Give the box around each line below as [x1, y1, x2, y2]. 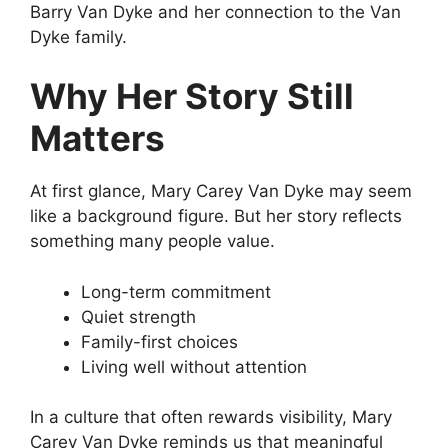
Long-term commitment [81, 281, 271, 302]
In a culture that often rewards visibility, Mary [30, 407, 392, 428]
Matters [30, 117, 165, 160]
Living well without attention [81, 356, 307, 377]
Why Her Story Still [30, 75, 354, 118]
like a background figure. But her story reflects [30, 206, 402, 227]
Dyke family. [30, 26, 127, 47]
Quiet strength [81, 306, 196, 327]
